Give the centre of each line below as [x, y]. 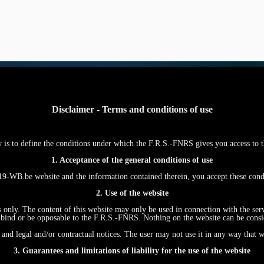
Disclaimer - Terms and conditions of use [132, 109]
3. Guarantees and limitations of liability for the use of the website [132, 251]
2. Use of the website [132, 193]
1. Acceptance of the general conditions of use [132, 160]
